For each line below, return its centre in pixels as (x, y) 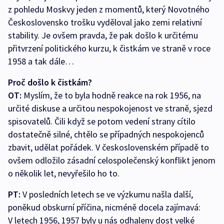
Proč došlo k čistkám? (50, 82)
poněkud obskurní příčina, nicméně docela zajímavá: (104, 207)
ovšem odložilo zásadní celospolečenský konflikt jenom (112, 160)
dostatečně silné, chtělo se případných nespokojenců (106, 134)
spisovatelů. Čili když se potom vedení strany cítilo (102, 121)
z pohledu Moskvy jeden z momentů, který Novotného (109, 9)
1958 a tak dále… (41, 61)
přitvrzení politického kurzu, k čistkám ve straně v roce (109, 48)
